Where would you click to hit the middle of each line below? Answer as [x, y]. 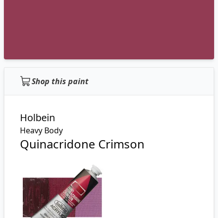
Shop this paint [60, 81]
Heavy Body [41, 130]
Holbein [37, 118]
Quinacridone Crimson [82, 144]
